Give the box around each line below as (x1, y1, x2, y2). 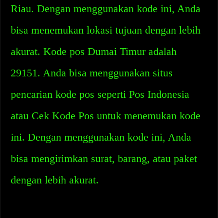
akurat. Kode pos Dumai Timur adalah (11, 45, 177, 57)
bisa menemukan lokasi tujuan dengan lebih (11, 24, 201, 36)
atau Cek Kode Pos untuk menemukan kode (11, 109, 201, 122)
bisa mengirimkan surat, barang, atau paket (11, 152, 198, 164)
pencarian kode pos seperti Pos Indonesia (11, 88, 190, 100)
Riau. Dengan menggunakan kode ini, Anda (11, 2, 201, 15)
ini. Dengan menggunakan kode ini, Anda (11, 131, 192, 143)
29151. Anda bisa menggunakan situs (11, 67, 173, 79)
